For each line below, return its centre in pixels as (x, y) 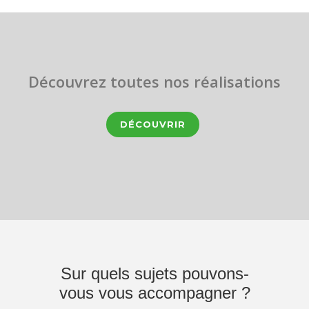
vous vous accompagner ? (154, 293)
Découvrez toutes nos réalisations (154, 82)
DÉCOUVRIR (153, 124)
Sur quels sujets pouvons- (154, 274)
